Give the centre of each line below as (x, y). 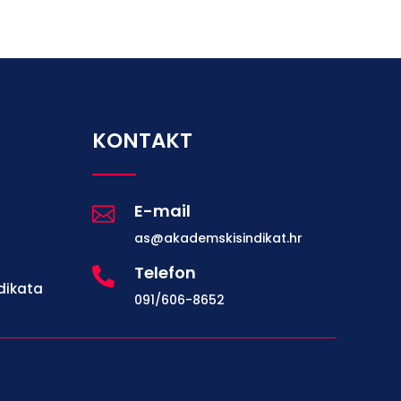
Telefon (165, 272)
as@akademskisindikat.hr (218, 238)
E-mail (162, 210)
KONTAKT (142, 140)
